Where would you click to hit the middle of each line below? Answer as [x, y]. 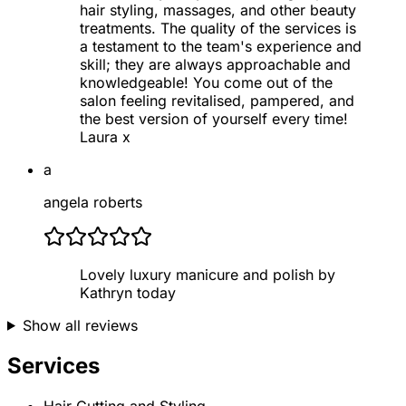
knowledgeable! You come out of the [206, 82]
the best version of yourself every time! [214, 118]
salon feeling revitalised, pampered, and [217, 100]
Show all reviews [80, 325]
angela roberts [93, 202]
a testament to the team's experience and [221, 46]
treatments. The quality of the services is [218, 28]
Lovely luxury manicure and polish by [208, 274]
